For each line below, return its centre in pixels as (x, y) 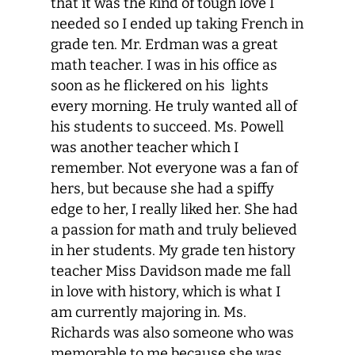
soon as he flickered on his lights (160, 86)
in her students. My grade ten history (173, 250)
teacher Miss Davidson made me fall (171, 271)
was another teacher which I (145, 147)
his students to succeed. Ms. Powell (167, 127)
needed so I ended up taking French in (177, 24)
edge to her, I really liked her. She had (174, 209)
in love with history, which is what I (166, 292)
